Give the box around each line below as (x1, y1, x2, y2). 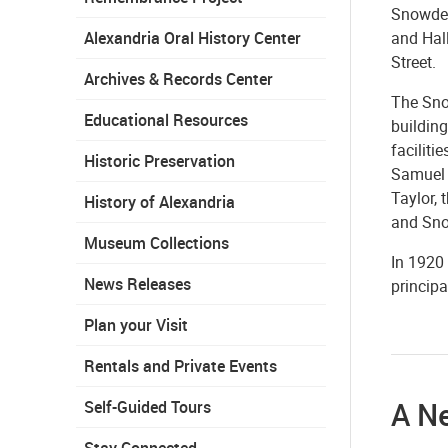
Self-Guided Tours (84, 395, 211, 418)
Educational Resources (84, 108, 248, 131)
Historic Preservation (84, 149, 235, 172)
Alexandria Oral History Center (84, 26, 301, 49)
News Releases (84, 272, 191, 295)
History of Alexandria (84, 190, 235, 213)
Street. (391, 50, 436, 73)
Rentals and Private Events (84, 354, 277, 377)
